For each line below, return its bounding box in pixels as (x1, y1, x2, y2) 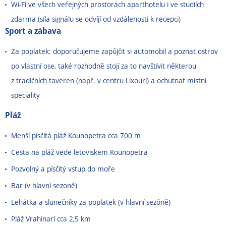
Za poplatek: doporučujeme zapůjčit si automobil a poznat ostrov (11, 46, 218, 56)
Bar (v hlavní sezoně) (11, 181, 77, 190)
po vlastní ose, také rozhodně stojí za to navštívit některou (11, 61, 196, 71)
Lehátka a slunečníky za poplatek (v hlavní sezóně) (11, 197, 171, 207)
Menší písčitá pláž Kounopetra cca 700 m (11, 131, 141, 140)
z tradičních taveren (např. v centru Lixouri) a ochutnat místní (11, 76, 206, 85)
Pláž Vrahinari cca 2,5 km (11, 214, 91, 223)
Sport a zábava (5, 25, 61, 36)
